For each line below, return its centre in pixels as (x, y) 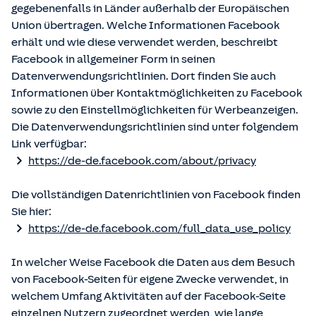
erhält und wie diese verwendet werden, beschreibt (145, 42)
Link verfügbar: (49, 144)
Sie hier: (31, 212)
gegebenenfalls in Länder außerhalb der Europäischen (150, 8)
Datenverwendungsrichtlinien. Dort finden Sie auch (144, 76)
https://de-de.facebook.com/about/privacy (142, 161)
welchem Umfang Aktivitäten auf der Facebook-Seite (148, 296)
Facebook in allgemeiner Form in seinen (113, 59)
